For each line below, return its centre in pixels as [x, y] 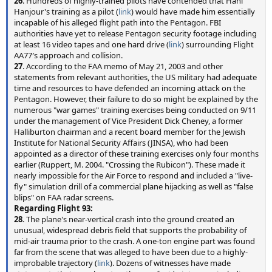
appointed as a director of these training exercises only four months [136, 154]
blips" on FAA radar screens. [64, 197]
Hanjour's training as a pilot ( [66, 12]
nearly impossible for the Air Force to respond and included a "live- [133, 175]
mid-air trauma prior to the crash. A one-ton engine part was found [134, 241]
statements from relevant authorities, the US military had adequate [135, 77]
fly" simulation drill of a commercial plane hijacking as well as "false [134, 186]
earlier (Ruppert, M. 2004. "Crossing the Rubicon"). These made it [130, 165]
